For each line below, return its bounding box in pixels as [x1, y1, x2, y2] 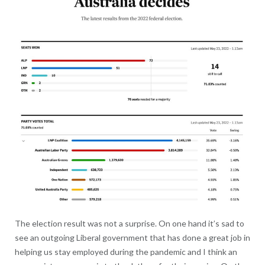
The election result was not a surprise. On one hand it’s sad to [14, 218, 244, 229]
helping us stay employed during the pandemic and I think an [14, 247, 237, 257]
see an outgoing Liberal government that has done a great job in [14, 232, 250, 243]
